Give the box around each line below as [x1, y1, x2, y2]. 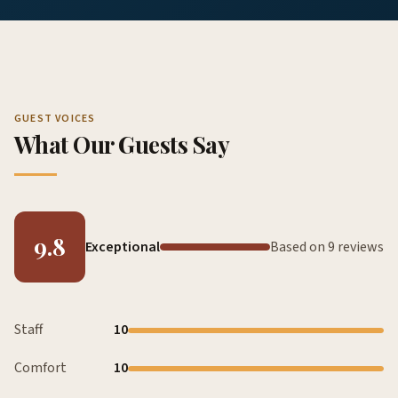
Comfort [14, 358, 67, 378]
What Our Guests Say [14, 129, 230, 161]
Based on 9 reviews [270, 236, 384, 257]
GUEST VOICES [14, 111, 96, 127]
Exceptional [85, 236, 160, 257]
